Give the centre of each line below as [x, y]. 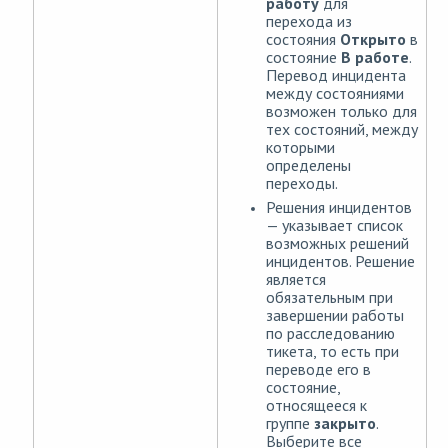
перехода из [309, 21]
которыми [300, 147]
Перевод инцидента [336, 75]
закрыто [345, 423]
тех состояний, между [342, 129]
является [296, 279]
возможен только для [341, 111]
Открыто [373, 39]
